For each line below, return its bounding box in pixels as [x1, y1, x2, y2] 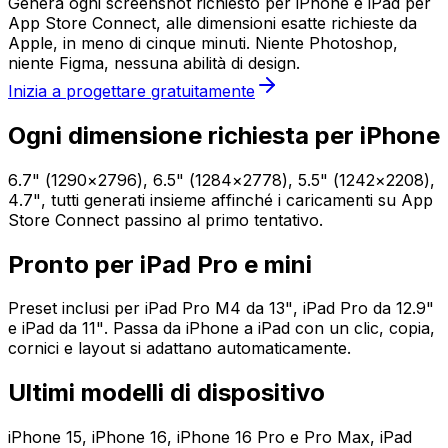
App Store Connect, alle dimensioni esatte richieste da [8, 12, 417, 33]
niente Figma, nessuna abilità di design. [8, 52, 300, 73]
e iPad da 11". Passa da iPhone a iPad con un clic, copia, [8, 318, 435, 339]
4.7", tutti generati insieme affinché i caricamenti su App [8, 189, 433, 210]
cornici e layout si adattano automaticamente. [8, 338, 351, 359]
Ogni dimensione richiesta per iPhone [8, 120, 440, 150]
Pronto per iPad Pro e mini [8, 249, 312, 279]
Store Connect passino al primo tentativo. [8, 209, 323, 230]
